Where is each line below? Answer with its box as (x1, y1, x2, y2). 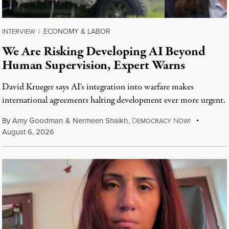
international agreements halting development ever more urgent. (2, 94, 225, 107)
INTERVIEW (2, 27, 35, 36)
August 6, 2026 (2, 126, 54, 138)
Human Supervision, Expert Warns (2, 56, 186, 75)
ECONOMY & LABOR (43, 26, 110, 37)
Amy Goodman (12, 115, 63, 126)
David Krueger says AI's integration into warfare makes (2, 81, 194, 94)
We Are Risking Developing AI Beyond (2, 42, 205, 61)
